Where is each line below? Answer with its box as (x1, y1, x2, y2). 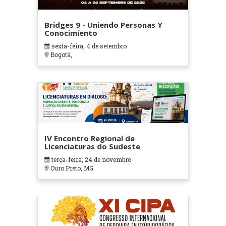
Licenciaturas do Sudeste (44, 141, 140, 152)
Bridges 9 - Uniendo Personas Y (44, 20, 162, 30)
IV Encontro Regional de (44, 133, 135, 144)
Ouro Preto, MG (48, 164, 93, 173)
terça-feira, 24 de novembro (49, 155, 131, 164)
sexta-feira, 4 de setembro (49, 42, 127, 50)
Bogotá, (48, 50, 72, 59)
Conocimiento (44, 28, 97, 38)
